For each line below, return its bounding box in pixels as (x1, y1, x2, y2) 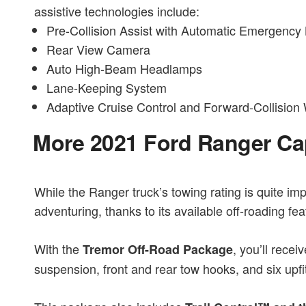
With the (34, 240, 83, 258)
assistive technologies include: (34, 2, 199, 20)
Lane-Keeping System (46, 79, 167, 97)
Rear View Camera (46, 40, 150, 59)
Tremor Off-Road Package (83, 240, 233, 259)
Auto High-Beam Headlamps (46, 59, 202, 78)
